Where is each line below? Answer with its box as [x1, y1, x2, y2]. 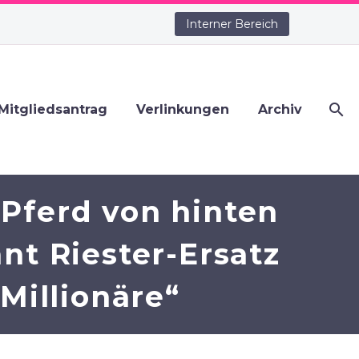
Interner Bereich [186, 17, 278, 31]
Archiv [258, 102, 302, 117]
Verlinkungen [136, 102, 229, 117]
